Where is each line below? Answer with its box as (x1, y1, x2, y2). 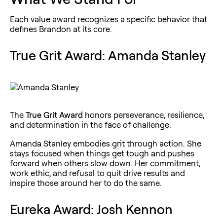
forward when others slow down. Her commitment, (10, 157, 200, 168)
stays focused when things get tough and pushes (10, 147, 194, 158)
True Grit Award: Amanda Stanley (10, 46, 206, 64)
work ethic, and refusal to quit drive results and (10, 167, 185, 178)
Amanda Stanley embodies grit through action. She (10, 138, 201, 148)
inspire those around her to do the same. (10, 177, 162, 188)
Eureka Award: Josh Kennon (10, 200, 173, 218)
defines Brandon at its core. (10, 23, 112, 34)
